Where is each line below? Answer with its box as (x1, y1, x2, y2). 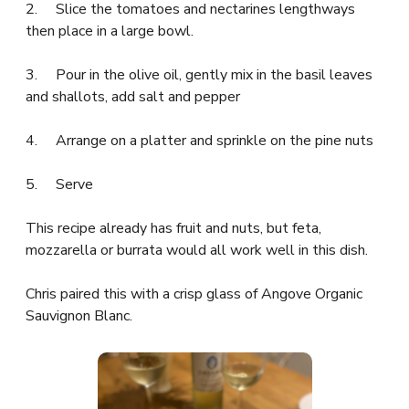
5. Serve (26, 173, 93, 194)
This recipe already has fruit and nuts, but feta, (26, 217, 321, 238)
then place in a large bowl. (26, 20, 194, 41)
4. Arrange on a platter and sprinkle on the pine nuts (26, 130, 373, 151)
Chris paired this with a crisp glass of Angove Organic (26, 283, 362, 304)
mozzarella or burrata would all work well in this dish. (26, 239, 368, 260)
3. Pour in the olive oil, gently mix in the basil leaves (26, 64, 372, 85)
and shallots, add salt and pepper (26, 86, 240, 107)
